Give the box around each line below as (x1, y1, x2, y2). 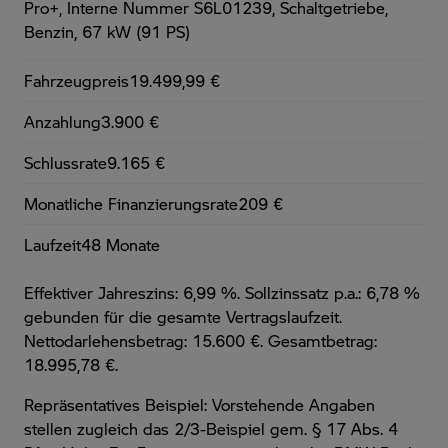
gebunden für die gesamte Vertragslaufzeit (24, 305, 339, 327)
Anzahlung (24, 110, 101, 132)
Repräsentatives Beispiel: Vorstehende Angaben (24, 393, 375, 415)
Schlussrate (24, 151, 107, 173)
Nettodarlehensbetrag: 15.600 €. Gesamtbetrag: (24, 329, 377, 351)
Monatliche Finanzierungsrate (24, 192, 238, 214)
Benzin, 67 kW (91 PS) (24, 20, 190, 42)
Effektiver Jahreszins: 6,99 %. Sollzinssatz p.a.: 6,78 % (24, 281, 420, 303)
